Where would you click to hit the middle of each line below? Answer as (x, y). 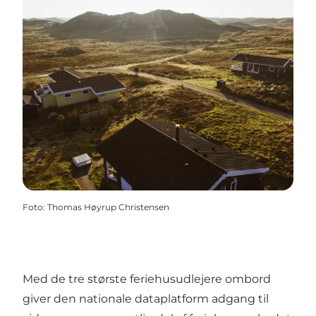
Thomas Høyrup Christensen (108, 207)
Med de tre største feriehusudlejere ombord (147, 279)
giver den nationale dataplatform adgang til (146, 298)
